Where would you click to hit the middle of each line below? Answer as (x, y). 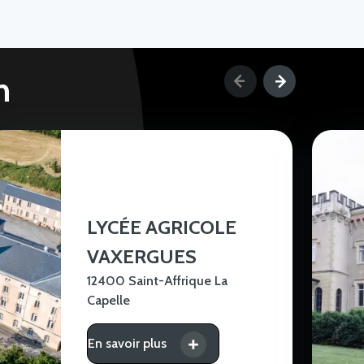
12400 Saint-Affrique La (157, 281)
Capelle (108, 301)
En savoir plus (127, 344)
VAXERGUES (141, 257)
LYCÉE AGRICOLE (161, 227)
